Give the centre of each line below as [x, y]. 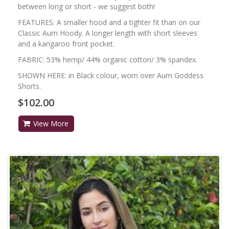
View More [51, 123]
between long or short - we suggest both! [86, 6]
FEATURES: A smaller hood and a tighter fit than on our [109, 22]
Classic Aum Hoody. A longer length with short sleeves [108, 33]
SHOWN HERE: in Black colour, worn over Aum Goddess [111, 75]
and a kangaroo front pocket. [66, 43]
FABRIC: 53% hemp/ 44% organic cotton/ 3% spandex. [108, 59]
